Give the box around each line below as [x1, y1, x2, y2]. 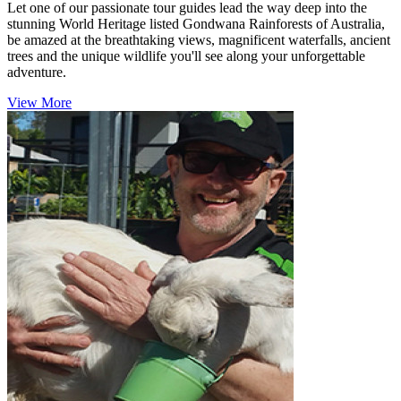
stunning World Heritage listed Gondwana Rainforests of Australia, [7, 16, 385, 32]
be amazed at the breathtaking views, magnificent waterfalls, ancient [7, 32, 390, 48]
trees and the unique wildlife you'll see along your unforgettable [7, 48, 365, 64]
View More [7, 95, 72, 111]
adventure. [7, 64, 66, 81]
